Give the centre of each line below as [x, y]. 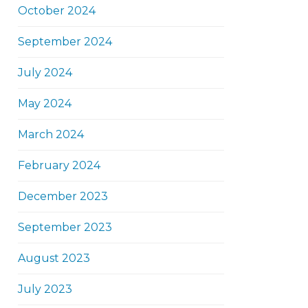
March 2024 [51, 134]
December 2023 [63, 196]
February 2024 [59, 165]
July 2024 [45, 73]
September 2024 [65, 42]
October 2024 [57, 11]
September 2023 [65, 227]
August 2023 [54, 258]
